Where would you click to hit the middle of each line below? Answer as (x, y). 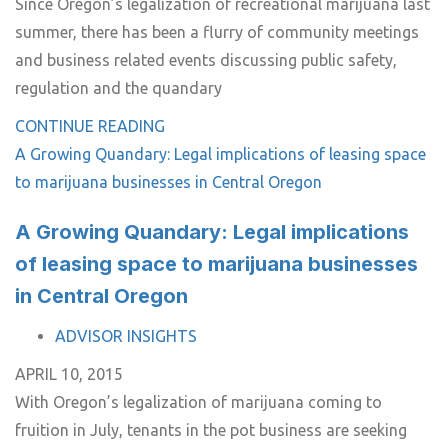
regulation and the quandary (118, 88)
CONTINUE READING (90, 126)
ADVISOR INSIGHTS (126, 336)
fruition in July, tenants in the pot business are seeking (211, 430)
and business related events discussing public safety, (206, 60)
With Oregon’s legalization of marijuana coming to (198, 402)
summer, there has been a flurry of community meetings (217, 32)
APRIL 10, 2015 (69, 374)
